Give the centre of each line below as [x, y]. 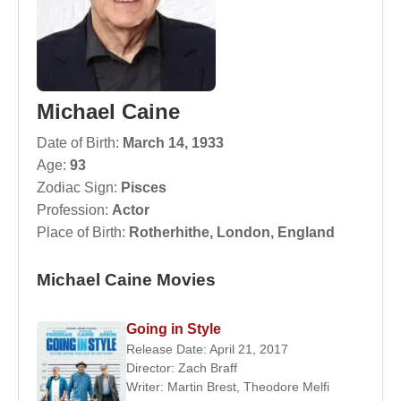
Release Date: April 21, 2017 [207, 349]
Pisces [144, 188]
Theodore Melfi [286, 387]
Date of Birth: [80, 143]
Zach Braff [208, 368]
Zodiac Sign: [79, 188]
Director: [152, 368]
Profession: [74, 210]
